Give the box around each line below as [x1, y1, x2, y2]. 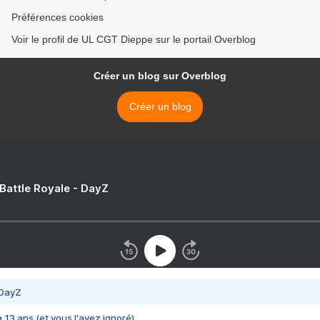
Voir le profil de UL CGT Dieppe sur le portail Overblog [11, 34, 256, 46]
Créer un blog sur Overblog [94, 70, 226, 82]
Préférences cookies [11, 11, 104, 24]
